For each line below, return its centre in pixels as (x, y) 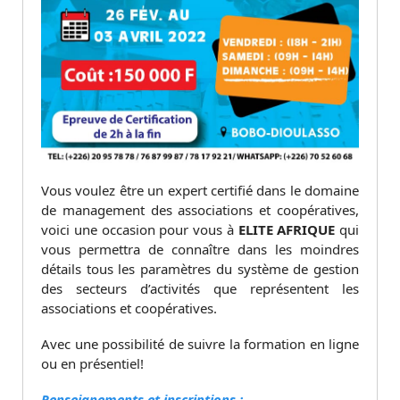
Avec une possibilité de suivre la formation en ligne (200, 343)
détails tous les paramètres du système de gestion (200, 268)
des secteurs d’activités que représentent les (200, 288)
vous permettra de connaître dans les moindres (200, 249)
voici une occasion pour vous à (140, 229)
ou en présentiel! (92, 363)
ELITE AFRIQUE (287, 229)
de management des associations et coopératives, (200, 209)
